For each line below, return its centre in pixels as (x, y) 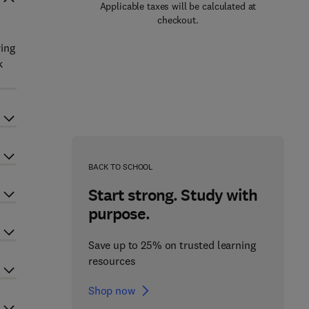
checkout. (178, 20)
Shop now (111, 290)
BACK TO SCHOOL (121, 167)
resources (112, 261)
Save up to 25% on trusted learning (172, 245)
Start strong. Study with (172, 195)
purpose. (119, 214)
